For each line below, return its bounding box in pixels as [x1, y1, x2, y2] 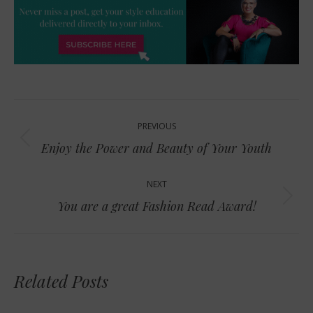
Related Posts [14, 269, 108, 292]
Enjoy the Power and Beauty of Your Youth [41, 139, 272, 156]
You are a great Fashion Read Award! [57, 197, 256, 214]
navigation [13, 126, 110, 154]
